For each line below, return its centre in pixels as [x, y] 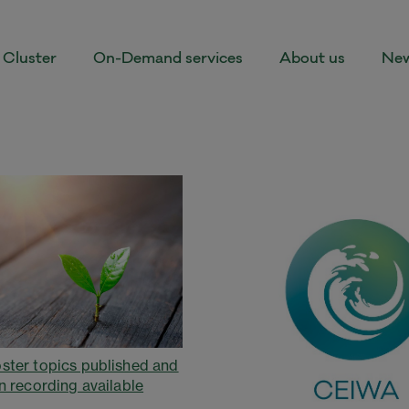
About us [312, 59]
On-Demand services [168, 59]
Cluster [30, 59]
